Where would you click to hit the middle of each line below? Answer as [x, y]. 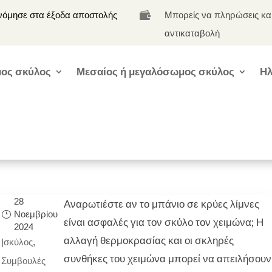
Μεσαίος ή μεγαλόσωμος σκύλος [156, 72]
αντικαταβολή [192, 33]
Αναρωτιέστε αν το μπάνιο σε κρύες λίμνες [161, 204]
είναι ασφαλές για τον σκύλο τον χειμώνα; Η [163, 222]
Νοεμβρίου [36, 214]
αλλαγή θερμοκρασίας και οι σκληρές [148, 240]
